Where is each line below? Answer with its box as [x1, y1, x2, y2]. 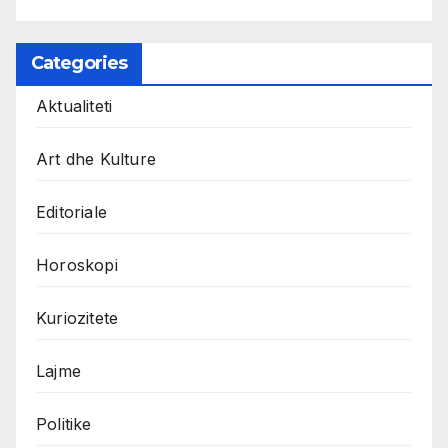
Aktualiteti [36, 95, 113, 116]
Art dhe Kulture [36, 148, 156, 169]
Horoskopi [36, 254, 118, 275]
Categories [31, 51, 127, 74]
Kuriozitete [36, 307, 119, 328]
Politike [36, 413, 92, 434]
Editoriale [36, 201, 107, 222]
